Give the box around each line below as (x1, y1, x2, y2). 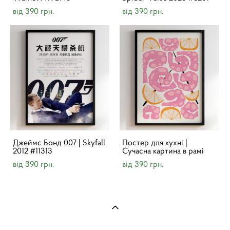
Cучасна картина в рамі (122, 145, 204, 156)
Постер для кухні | (122, 137, 187, 147)
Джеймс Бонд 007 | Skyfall (13, 137, 105, 147)
